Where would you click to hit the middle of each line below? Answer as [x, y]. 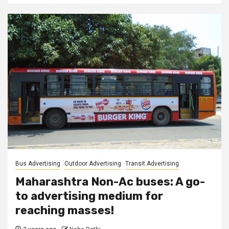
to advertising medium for [89, 196]
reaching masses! [65, 210]
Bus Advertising [38, 164]
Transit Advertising [152, 164]
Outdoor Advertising [93, 164]
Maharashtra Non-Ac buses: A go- [110, 182]
